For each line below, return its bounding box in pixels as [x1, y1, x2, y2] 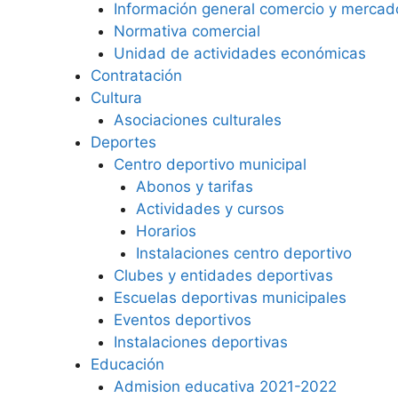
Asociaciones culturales [113, 111, 282, 129]
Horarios [136, 222, 196, 240]
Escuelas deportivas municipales [113, 289, 346, 306]
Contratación [91, 67, 182, 84]
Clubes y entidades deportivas [113, 267, 333, 284]
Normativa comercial [113, 22, 260, 40]
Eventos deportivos [113, 311, 251, 329]
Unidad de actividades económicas [113, 44, 366, 62]
